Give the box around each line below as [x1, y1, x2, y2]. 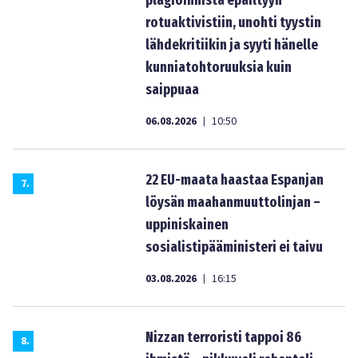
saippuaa [145, 81, 199, 98]
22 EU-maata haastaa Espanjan [145, 171, 324, 189]
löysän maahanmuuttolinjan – [145, 193, 320, 211]
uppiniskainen [145, 216, 229, 233]
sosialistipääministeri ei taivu [145, 238, 323, 256]
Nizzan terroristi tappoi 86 [145, 328, 301, 346]
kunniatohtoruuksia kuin [145, 58, 292, 76]
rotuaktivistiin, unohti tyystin [145, 14, 321, 31]
